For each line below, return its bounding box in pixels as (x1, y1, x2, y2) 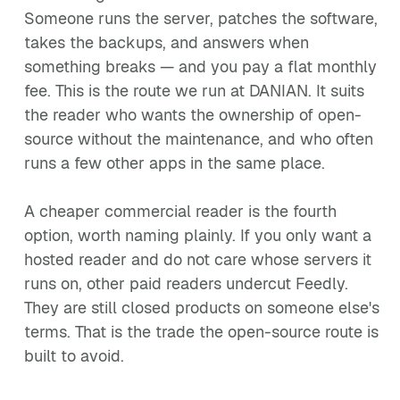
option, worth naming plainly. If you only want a (24, 225, 371, 246)
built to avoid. (24, 346, 124, 366)
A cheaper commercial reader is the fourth (24, 201, 337, 221)
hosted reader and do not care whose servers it (24, 249, 371, 270)
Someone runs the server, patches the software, (24, 8, 378, 29)
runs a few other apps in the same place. (24, 153, 325, 173)
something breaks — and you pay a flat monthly (24, 56, 377, 77)
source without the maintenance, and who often (24, 129, 373, 149)
